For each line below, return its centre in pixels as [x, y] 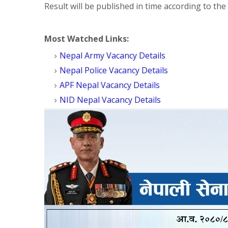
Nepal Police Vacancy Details [114, 70]
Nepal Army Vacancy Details [112, 55]
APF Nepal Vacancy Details [110, 85]
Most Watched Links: [87, 39]
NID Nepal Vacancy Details [110, 100]
